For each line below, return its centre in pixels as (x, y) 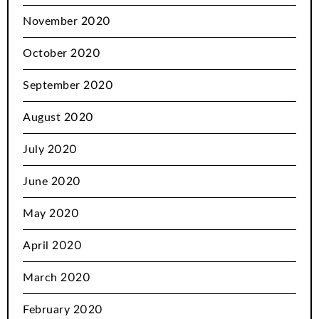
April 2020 (52, 246)
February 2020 (63, 310)
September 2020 (68, 86)
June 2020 (52, 182)
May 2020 (51, 214)
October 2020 (62, 54)
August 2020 (58, 118)
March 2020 (57, 278)
